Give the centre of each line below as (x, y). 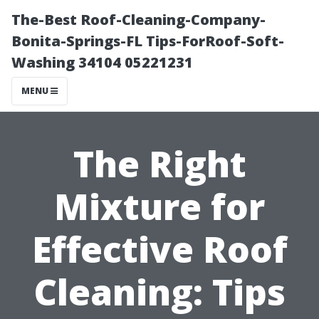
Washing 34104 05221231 (102, 62)
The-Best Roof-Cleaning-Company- (138, 20)
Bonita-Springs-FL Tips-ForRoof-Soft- (148, 41)
